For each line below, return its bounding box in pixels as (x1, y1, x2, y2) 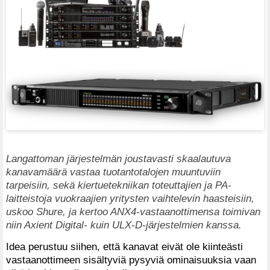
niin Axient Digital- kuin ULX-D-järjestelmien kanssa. (6, 218, 242, 231)
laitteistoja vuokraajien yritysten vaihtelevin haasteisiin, (6, 192, 254, 204)
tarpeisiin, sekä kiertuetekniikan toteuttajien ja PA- (6, 178, 231, 191)
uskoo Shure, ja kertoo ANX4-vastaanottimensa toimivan (6, 205, 260, 218)
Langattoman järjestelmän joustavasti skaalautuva (6, 152, 231, 165)
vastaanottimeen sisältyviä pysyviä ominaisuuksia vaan (6, 253, 256, 266)
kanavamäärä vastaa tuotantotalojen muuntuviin (6, 165, 221, 178)
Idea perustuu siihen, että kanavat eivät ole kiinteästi (6, 240, 243, 253)
